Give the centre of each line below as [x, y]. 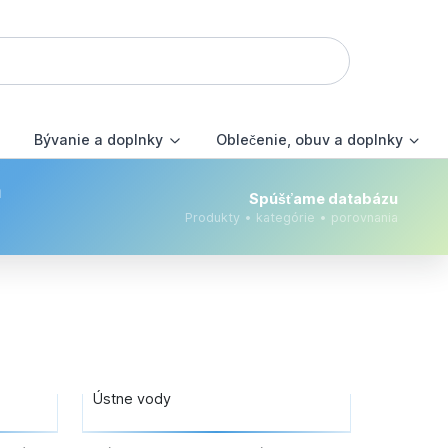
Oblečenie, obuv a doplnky [309, 140]
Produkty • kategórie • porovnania [292, 217]
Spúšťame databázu [324, 198]
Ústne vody [131, 399]
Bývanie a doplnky [99, 140]
